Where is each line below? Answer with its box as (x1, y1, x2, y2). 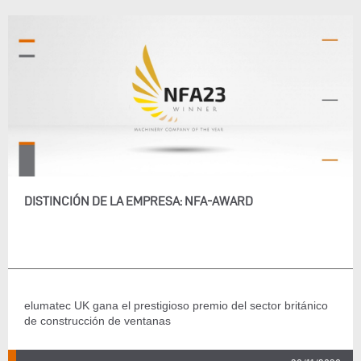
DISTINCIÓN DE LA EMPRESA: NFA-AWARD (24, 194, 253, 208)
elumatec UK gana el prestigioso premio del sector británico (24, 299, 328, 312)
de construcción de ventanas (24, 314, 171, 327)
